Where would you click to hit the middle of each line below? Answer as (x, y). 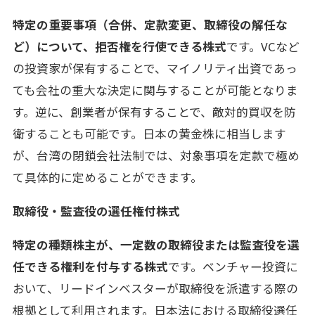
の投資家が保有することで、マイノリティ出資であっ (155, 69)
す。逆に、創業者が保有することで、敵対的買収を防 (154, 112)
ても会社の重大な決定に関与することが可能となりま (155, 90)
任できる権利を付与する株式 (90, 266)
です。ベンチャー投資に (233, 266)
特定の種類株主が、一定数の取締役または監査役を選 (156, 244)
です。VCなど (263, 47)
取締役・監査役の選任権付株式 (96, 211)
